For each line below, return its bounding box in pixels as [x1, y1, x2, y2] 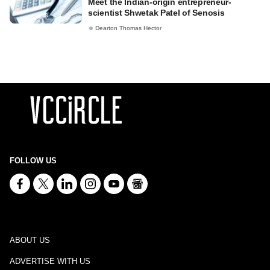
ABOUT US [10, 236, 50, 245]
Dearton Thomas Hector [95, 25, 162, 32]
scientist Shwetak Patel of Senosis [88, 8, 225, 17]
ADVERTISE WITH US [10, 257, 90, 266]
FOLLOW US [10, 156, 57, 165]
